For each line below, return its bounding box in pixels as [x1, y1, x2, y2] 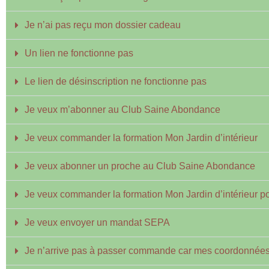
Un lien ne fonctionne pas [25, 48, 133, 58]
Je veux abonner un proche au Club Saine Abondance [25, 161, 255, 171]
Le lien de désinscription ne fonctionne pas [25, 76, 207, 86]
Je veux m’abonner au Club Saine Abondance [25, 104, 220, 115]
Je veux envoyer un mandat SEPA [25, 217, 170, 228]
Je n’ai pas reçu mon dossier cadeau [25, 20, 181, 30]
